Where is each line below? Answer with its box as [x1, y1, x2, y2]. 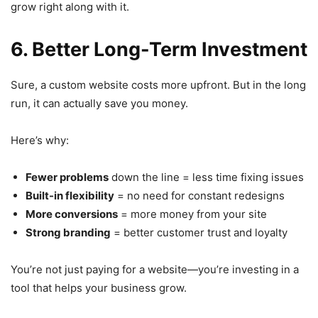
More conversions [26, 207, 118, 221]
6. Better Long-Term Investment [11, 37, 307, 61]
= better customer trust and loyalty [111, 225, 287, 239]
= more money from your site [118, 207, 267, 221]
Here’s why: [11, 133, 69, 147]
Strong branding [26, 225, 111, 239]
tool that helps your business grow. [11, 280, 187, 295]
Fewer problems [26, 170, 109, 184]
